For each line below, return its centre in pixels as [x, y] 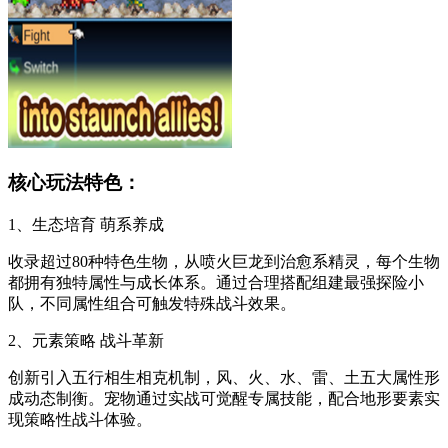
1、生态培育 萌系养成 [86, 224]
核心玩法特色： [74, 183]
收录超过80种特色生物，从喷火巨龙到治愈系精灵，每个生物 [224, 261]
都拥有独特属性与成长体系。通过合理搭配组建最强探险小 [216, 282]
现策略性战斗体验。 [80, 419]
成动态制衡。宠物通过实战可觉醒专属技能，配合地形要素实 [224, 398]
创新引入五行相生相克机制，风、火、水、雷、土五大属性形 [224, 377]
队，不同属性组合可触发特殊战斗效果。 [152, 303]
